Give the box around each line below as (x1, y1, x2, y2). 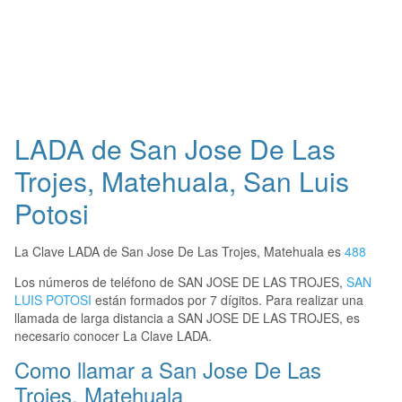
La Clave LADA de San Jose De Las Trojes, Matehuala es (14, 242, 345, 261)
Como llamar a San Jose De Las (14, 354, 321, 386)
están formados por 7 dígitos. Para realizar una (92, 291, 363, 310)
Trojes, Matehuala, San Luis (14, 162, 349, 201)
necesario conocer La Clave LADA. (14, 327, 212, 345)
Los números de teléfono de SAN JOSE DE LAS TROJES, (14, 273, 346, 292)
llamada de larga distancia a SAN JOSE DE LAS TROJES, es (14, 309, 360, 328)
